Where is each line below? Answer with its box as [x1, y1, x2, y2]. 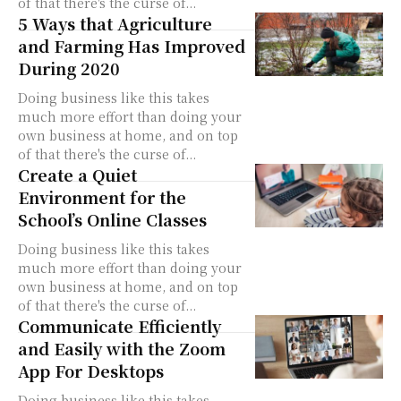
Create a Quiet [18, 163, 137, 186]
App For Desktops [18, 359, 164, 382]
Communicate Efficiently [18, 314, 221, 337]
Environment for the [18, 185, 186, 209]
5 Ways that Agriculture [18, 12, 212, 35]
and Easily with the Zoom [18, 337, 226, 360]
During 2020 [18, 56, 120, 80]
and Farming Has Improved [18, 34, 245, 57]
